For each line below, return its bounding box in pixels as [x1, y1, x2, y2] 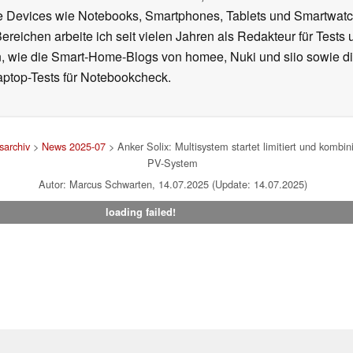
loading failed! [105, 205, 176, 220]
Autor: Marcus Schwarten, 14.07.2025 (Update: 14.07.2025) [38, 176, 307, 192]
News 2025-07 [41, 139, 106, 154]
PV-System [147, 155, 198, 171]
